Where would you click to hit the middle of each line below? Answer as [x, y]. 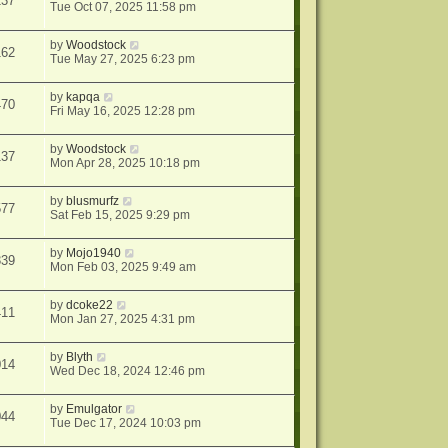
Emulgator [94, 409]
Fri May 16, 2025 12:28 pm [123, 111]
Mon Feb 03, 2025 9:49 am [123, 267]
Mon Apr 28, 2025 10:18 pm [125, 163]
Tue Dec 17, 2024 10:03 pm [126, 423]
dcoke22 [90, 305]
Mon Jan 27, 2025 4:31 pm [123, 319]
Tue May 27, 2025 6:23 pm [123, 59]
